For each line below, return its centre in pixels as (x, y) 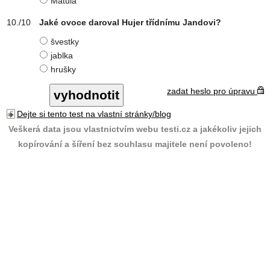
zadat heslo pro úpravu (212, 91)
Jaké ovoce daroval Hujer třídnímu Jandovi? (130, 22)
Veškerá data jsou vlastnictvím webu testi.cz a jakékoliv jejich (135, 129)
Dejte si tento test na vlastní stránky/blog (94, 114)
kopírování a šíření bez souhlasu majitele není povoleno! (135, 144)
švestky (65, 42)
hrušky (63, 69)
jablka (62, 55)
